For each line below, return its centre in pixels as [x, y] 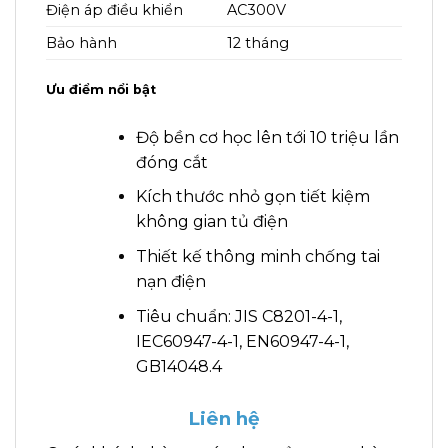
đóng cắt [171, 162]
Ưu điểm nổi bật [101, 89]
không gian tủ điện [211, 222]
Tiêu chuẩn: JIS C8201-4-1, [238, 316]
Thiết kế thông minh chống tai [257, 256]
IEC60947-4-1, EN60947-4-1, [242, 341]
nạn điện [170, 281]
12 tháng [258, 42]
